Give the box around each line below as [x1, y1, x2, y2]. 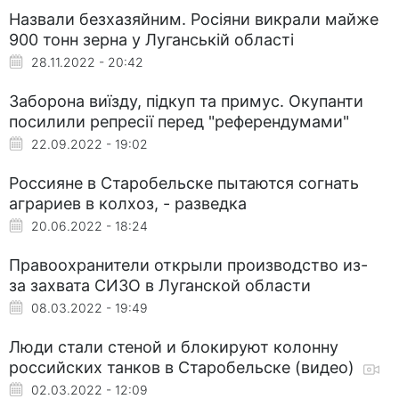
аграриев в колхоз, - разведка [9, 193, 247, 213]
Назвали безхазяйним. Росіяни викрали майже [9, 9, 379, 28]
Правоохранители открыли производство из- [9, 255, 368, 274]
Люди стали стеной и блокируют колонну [9, 337, 338, 356]
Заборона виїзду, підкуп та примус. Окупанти [9, 91, 363, 110]
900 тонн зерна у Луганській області [9, 29, 294, 49]
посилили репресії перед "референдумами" [9, 111, 349, 131]
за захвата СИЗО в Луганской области [9, 275, 311, 295]
